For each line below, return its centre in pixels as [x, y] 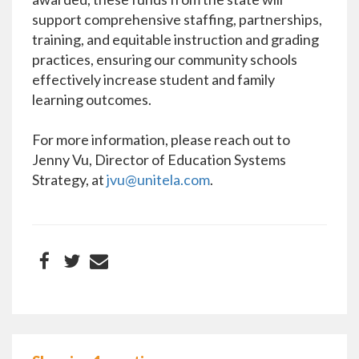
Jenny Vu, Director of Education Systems [159, 159]
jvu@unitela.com [158, 179]
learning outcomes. [92, 99]
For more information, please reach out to [161, 139]
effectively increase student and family [153, 79]
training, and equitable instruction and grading [175, 39]
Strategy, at [69, 179]
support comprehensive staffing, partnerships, [177, 19]
